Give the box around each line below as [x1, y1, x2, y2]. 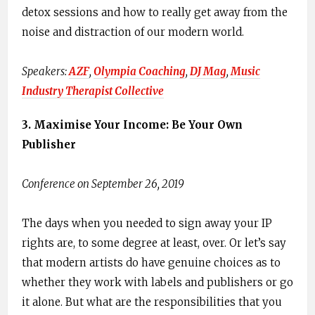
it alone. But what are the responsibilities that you [22, 295, 282, 309]
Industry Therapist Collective [22, 84, 164, 98]
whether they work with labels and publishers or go [22, 276, 293, 290]
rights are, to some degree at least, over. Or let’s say [22, 236, 286, 250]
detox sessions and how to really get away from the [22, 6, 288, 20]
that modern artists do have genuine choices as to [22, 256, 281, 270]
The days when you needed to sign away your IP [22, 217, 272, 231]
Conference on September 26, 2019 [22, 177, 184, 191]
